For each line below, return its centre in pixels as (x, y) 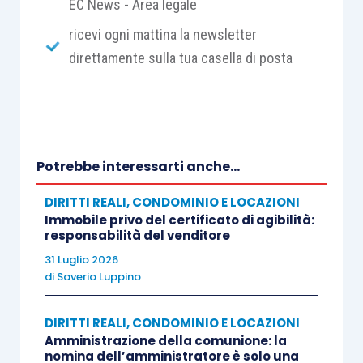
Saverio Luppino (98, 277)
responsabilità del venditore (137, 235)
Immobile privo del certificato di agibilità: (179, 220)
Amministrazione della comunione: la (165, 341)
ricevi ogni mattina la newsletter (162, 34)
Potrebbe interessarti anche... (138, 167)
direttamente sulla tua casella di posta (180, 58)
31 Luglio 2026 (81, 260)
